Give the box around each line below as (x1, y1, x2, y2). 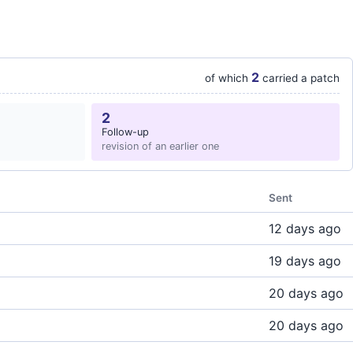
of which (205, 72, 251, 84)
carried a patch (259, 72, 340, 84)
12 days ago (269, 221, 341, 236)
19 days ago (269, 253, 341, 269)
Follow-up (102, 126, 149, 138)
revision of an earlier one (102, 140, 219, 152)
